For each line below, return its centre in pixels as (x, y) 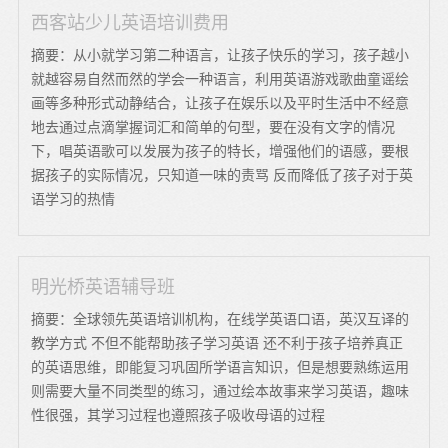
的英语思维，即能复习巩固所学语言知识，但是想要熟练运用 (220, 367)
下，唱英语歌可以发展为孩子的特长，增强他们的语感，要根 (220, 151)
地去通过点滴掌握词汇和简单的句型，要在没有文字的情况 (213, 127)
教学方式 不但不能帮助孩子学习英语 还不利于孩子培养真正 (217, 343)
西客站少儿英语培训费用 (130, 22)
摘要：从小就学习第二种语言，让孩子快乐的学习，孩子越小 (220, 55)
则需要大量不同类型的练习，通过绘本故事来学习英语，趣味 (220, 391)
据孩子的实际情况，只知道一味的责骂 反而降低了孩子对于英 (222, 175)
